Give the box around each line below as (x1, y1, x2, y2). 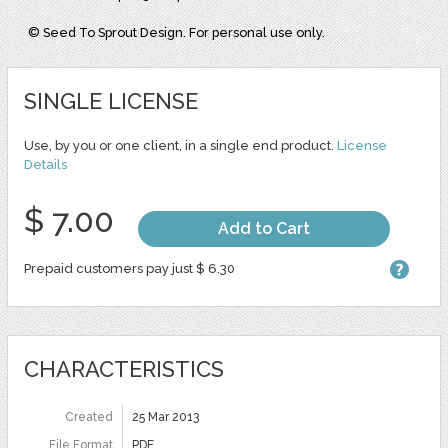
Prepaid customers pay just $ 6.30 (23, 261, 235, 277)
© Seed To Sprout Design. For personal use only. (28, 25, 326, 41)
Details (23, 157, 67, 173)
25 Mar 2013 (131, 410, 199, 425)
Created (64, 410, 113, 425)
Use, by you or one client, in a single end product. (23, 138, 337, 154)
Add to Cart (217, 219, 310, 239)
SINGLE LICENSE (23, 88, 198, 115)
